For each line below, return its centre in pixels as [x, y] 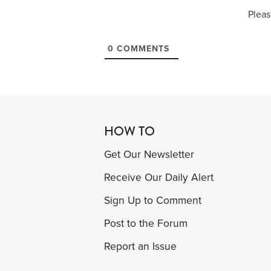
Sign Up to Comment [153, 200]
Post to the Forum [146, 223]
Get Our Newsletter [149, 154]
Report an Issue [140, 246]
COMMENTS [142, 48]
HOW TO [129, 131]
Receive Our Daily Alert [159, 177]
